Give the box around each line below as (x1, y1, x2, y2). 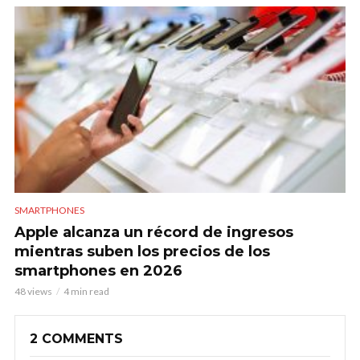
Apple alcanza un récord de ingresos (14, 223, 293, 242)
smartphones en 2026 (14, 262, 182, 280)
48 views (14, 285, 52, 298)
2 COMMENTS (30, 331, 123, 347)
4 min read (63, 285, 109, 298)
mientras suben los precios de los (14, 243, 270, 261)
